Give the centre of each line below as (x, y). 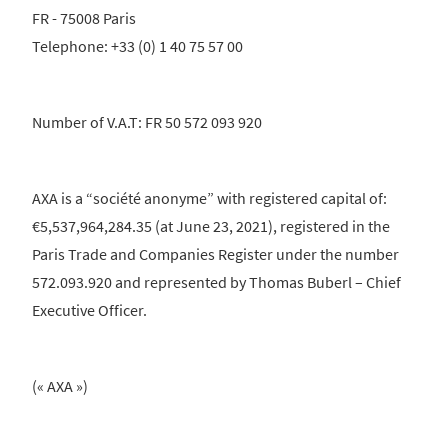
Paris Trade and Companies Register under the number (215, 254)
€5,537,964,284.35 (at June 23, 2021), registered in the (211, 226)
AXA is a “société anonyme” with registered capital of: (209, 198)
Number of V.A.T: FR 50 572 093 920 (147, 122)
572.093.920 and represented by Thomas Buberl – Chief (216, 282)
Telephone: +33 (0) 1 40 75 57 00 (139, 46)
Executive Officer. (89, 310)
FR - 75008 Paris (84, 18)
